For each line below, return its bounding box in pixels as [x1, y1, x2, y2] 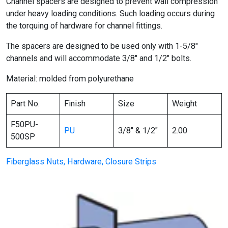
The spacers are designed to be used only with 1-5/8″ [6, 41, 198, 51]
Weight [172, 98, 197, 108]
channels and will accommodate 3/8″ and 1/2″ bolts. [6, 53, 191, 63]
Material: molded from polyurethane [6, 73, 134, 83]
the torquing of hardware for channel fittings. [6, 20, 162, 31]
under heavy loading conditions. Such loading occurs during [6, 8, 215, 18]
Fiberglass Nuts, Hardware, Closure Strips [6, 156, 156, 166]
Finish [64, 98, 86, 108]
